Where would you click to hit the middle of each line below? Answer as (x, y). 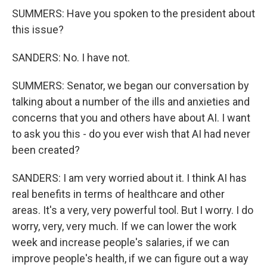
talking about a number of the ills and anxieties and (131, 102)
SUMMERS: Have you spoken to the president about (133, 13)
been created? (46, 150)
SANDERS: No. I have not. (71, 58)
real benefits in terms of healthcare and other (118, 194)
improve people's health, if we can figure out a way (130, 258)
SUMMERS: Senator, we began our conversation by (131, 86)
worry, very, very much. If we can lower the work (124, 226)
